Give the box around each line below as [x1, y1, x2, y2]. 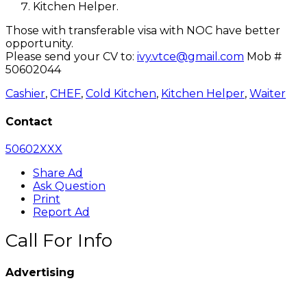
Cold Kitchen [86, 87, 156, 101]
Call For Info [5, 229, 112, 251]
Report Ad [33, 205, 90, 219]
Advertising [5, 266, 75, 280]
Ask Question [33, 179, 106, 193]
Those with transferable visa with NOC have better [5, 24, 280, 38]
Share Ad [33, 166, 83, 180]
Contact [5, 114, 52, 128]
